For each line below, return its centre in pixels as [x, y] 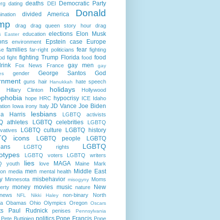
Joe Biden [93, 106]
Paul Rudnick [28, 210]
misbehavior [49, 179]
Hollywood [94, 90]
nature [83, 187]
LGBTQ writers [86, 155]
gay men [81, 65]
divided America [46, 14]
